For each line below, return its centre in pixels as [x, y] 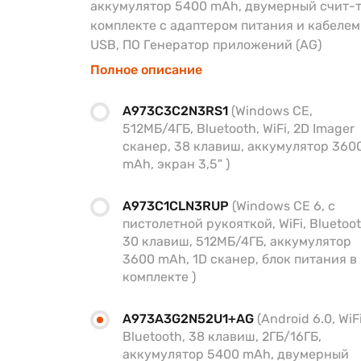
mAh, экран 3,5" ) [176, 164]
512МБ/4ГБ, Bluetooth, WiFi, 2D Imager [239, 129]
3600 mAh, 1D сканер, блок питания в [240, 259]
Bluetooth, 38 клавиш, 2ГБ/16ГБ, [222, 336]
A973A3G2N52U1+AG [190, 319]
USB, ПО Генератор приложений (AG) [206, 45]
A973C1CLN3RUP [177, 206]
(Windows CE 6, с [284, 206]
